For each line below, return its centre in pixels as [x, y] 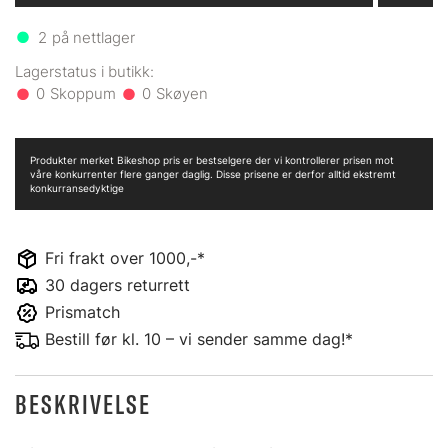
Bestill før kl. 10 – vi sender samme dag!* [199, 339]
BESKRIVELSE [83, 404]
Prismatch [82, 312]
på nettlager [93, 37]
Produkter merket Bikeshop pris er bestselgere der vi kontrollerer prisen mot [212, 160]
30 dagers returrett [117, 285]
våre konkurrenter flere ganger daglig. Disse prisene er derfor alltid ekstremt [213, 174]
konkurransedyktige [77, 188]
